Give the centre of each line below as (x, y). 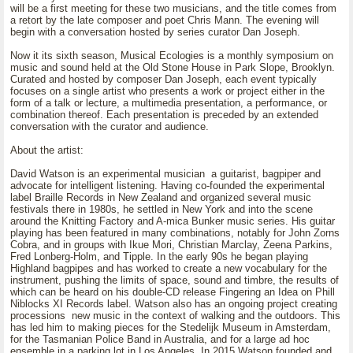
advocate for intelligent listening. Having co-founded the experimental (167, 186)
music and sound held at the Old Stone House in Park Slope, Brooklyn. (173, 67)
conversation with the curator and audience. (110, 126)
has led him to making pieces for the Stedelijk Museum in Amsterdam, (171, 327)
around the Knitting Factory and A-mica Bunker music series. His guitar (173, 221)
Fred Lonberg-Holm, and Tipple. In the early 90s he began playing (159, 256)
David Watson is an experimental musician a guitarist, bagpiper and (165, 174)
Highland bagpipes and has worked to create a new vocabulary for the (169, 268)
